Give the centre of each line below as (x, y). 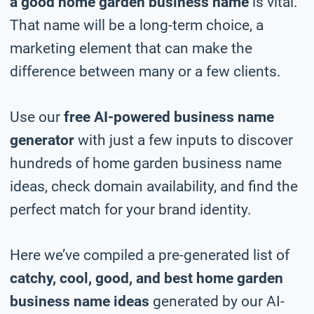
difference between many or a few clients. (145, 71)
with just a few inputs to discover (184, 140)
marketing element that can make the (131, 48)
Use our (37, 117)
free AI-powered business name (169, 117)
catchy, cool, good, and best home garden (146, 278)
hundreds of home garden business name (146, 163)
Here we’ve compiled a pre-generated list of (150, 255)
